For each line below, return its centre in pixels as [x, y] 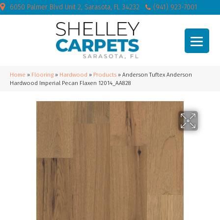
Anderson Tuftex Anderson [157, 75]
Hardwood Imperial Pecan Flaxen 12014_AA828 [70, 83]
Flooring [42, 75]
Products [105, 75]
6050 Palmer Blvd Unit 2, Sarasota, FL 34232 [75, 7]
